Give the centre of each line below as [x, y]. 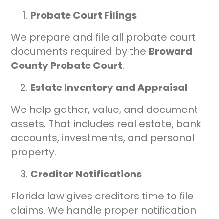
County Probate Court [67, 66]
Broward [171, 52]
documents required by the [80, 52]
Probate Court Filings [84, 15]
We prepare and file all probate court [103, 37]
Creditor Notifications [86, 174]
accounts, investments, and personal [103, 138]
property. [34, 152]
